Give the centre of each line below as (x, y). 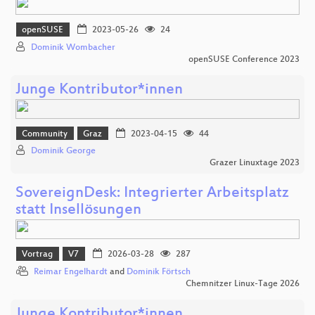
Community (45, 134)
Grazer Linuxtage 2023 (255, 163)
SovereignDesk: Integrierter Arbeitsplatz (152, 194)
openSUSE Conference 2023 (244, 59)
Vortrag (38, 255)
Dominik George (63, 152)
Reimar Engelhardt (71, 272)
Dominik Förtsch (159, 272)
